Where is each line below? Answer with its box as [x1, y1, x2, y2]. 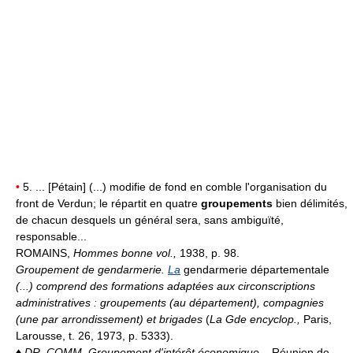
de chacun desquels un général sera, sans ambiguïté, [16, 214, 284, 227]
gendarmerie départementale [184, 263, 329, 277]
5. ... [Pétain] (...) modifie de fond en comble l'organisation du [20, 180, 327, 194]
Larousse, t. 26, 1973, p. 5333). [16, 329, 173, 343]
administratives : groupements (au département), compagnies [16, 296, 324, 310]
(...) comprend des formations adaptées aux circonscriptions [16, 280, 315, 293]
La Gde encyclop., [210, 313, 303, 326]
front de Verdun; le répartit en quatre [16, 197, 201, 210]
